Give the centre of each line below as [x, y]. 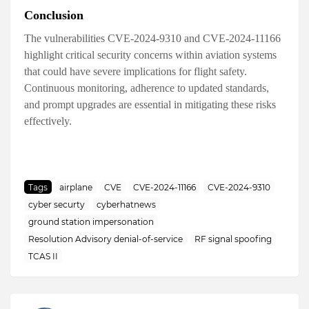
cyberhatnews [126, 204]
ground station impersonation [91, 221]
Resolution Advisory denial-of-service [106, 239]
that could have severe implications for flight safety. [136, 72]
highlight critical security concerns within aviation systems [150, 55]
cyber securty [57, 204]
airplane [76, 187]
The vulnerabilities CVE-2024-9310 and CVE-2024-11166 [152, 39]
